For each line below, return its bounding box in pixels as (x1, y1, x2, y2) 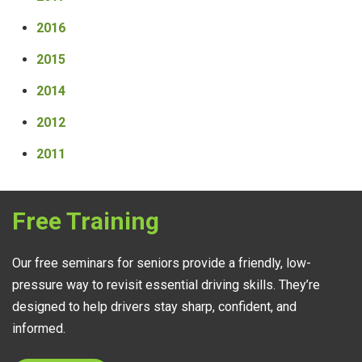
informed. (12, 321, 65, 337)
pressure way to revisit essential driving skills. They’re (12, 277, 320, 293)
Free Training (12, 207, 159, 236)
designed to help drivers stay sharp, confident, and (12, 299, 297, 315)
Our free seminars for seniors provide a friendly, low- (12, 255, 311, 271)
